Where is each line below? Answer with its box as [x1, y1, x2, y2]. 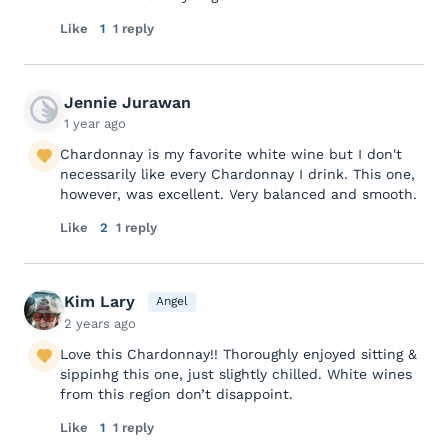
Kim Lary [64, 291, 135, 311]
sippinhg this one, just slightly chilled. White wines [60, 365, 412, 382]
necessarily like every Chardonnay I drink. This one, [60, 165, 415, 182]
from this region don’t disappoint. [60, 385, 293, 402]
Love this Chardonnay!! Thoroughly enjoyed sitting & [60, 345, 417, 362]
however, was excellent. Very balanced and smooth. [60, 185, 417, 202]
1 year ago [64, 115, 126, 131]
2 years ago [64, 315, 136, 331]
